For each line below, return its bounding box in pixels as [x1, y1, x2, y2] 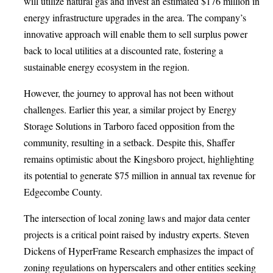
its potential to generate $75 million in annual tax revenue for [24, 168, 255, 182]
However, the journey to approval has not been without [24, 86, 233, 99]
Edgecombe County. [24, 185, 102, 198]
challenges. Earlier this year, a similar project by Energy [24, 102, 236, 116]
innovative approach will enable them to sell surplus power [24, 27, 247, 40]
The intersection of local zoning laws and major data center [24, 211, 250, 224]
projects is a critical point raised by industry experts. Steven [24, 227, 249, 241]
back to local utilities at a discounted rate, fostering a [24, 43, 223, 57]
